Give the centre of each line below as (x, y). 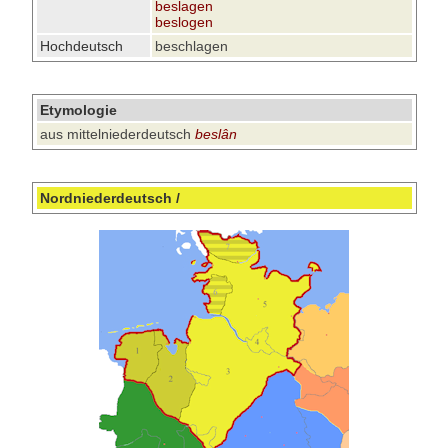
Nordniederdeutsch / (109, 198)
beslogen (183, 22)
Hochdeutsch (81, 46)
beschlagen (191, 46)
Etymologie (78, 110)
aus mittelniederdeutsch (117, 134)
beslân (215, 134)
